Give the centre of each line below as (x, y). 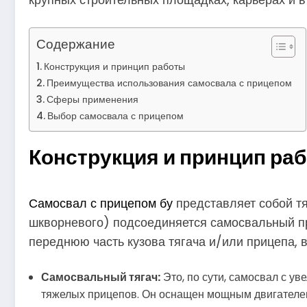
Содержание (76, 44)
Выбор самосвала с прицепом (115, 115)
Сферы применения (92, 99)
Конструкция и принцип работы (114, 66)
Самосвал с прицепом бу (101, 203)
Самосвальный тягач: (101, 278)
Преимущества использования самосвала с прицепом (169, 83)
